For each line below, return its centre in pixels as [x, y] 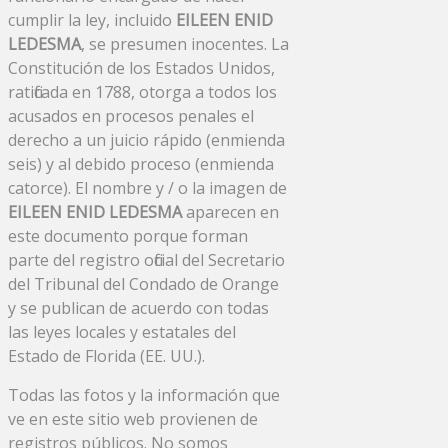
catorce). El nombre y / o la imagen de [147, 187]
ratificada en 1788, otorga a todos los [142, 91]
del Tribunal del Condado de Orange [143, 283]
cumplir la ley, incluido [92, 19]
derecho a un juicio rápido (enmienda [146, 139]
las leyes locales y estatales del [122, 331]
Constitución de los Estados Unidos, [141, 67]
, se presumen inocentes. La [185, 43]
